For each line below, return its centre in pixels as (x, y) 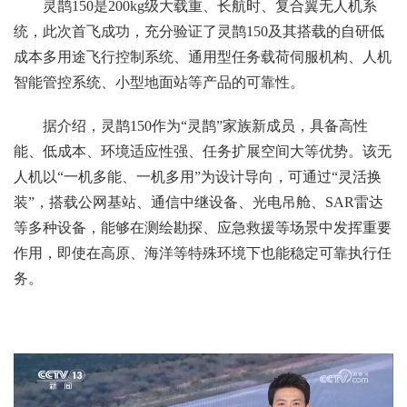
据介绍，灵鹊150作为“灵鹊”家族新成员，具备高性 (205, 125)
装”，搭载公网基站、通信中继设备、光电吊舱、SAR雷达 (199, 202)
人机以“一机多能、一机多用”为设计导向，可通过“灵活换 (198, 176)
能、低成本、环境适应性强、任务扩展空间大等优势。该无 (203, 151)
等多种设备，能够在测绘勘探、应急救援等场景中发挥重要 (203, 227)
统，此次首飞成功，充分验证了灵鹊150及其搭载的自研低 (199, 31)
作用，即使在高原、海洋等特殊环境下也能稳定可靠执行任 (203, 253)
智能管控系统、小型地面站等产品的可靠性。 (159, 82)
